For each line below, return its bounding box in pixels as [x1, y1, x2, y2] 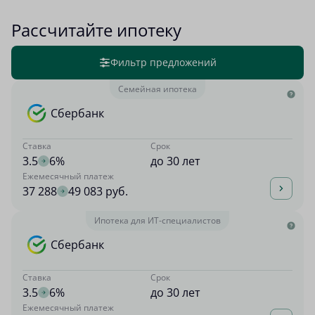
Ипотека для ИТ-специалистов [94, 214, 221, 226]
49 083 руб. [68, 184, 128, 199]
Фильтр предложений [110, 56, 217, 69]
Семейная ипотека [118, 83, 197, 95]
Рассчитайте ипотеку [11, 18, 181, 41]
